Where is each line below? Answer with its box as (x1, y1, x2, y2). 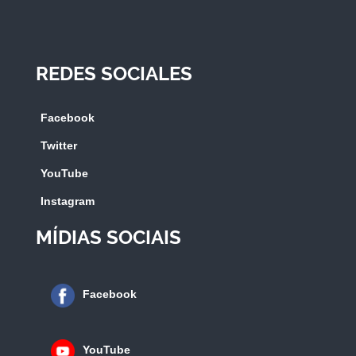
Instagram (41, 194, 95, 207)
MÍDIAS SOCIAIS (36, 225, 181, 249)
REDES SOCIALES (36, 61, 192, 85)
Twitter (41, 138, 77, 152)
